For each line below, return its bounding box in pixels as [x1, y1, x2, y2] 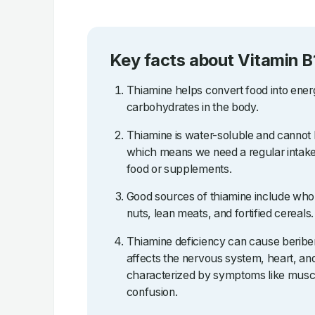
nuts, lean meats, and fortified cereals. [126, 207, 314, 221]
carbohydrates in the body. [126, 100, 259, 114]
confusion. [126, 285, 178, 300]
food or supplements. [126, 162, 232, 176]
